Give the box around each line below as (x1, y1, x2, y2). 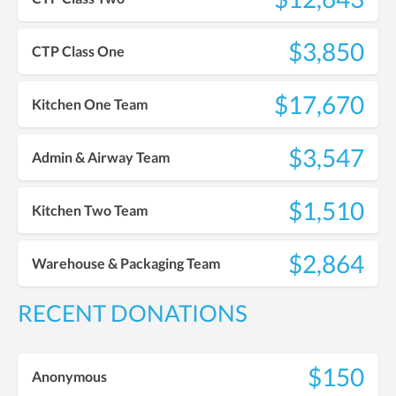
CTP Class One (32, 42, 125, 60)
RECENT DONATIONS (18, 298, 247, 327)
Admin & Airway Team (32, 148, 170, 166)
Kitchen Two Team (32, 202, 148, 219)
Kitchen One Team (32, 95, 148, 113)
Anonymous (32, 368, 107, 385)
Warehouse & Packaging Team (32, 255, 220, 272)
